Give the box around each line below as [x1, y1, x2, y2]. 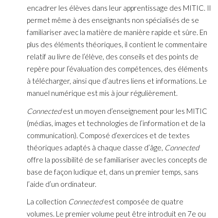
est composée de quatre [103, 197, 183, 206]
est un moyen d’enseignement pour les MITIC [61, 106, 207, 115]
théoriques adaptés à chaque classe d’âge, [27, 143, 164, 152]
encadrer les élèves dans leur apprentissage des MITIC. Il [27, 3, 211, 12]
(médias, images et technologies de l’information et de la [27, 118, 205, 127]
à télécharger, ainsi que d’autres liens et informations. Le [27, 76, 207, 85]
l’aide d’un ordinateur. [27, 179, 96, 188]
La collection [27, 197, 68, 206]
